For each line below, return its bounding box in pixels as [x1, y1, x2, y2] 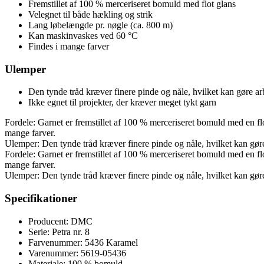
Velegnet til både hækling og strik [28, 9, 153, 19]
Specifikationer [5, 192, 77, 205]
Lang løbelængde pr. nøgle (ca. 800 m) [28, 19, 173, 30]
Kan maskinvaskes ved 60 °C [28, 30, 138, 41]
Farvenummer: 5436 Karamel [28, 237, 138, 247]
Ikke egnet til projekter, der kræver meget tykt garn [28, 97, 216, 108]
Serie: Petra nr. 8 [28, 226, 90, 237]
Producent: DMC [28, 216, 93, 226]
